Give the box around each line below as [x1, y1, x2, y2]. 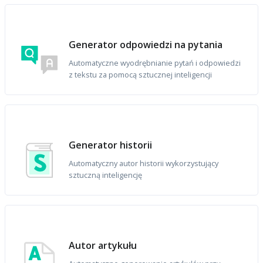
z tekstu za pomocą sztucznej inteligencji [69, 69, 213, 80]
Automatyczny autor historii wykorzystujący [69, 158, 219, 169]
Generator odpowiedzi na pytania [69, 38, 223, 52]
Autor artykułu [69, 239, 137, 252]
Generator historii [69, 139, 153, 152]
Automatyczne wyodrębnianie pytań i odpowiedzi [69, 58, 241, 69]
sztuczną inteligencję [69, 170, 143, 181]
